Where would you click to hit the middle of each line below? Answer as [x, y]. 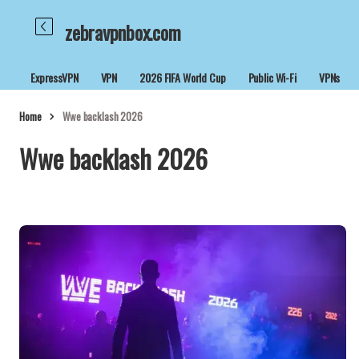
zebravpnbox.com [123, 32]
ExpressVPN [54, 77]
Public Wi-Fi [272, 77]
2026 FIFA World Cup [183, 77]
